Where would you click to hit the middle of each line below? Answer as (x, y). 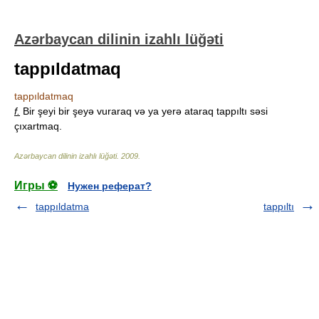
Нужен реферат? (110, 186)
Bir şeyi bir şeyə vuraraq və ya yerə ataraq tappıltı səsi (144, 111)
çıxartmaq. (38, 126)
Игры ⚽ (36, 185)
